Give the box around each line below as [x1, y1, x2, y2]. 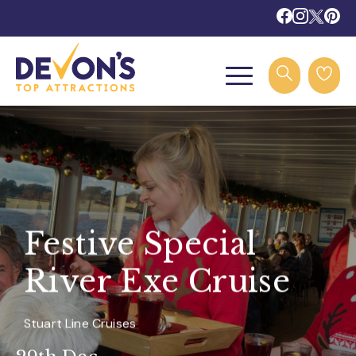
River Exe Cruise [24, 262, 291, 300]
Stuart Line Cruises [24, 315, 137, 332]
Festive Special [24, 225, 257, 263]
